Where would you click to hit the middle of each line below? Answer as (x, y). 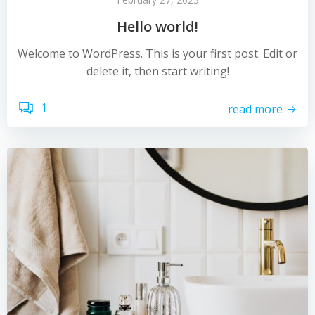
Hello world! (157, 26)
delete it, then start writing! (157, 71)
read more (255, 109)
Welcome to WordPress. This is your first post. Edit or (157, 53)
